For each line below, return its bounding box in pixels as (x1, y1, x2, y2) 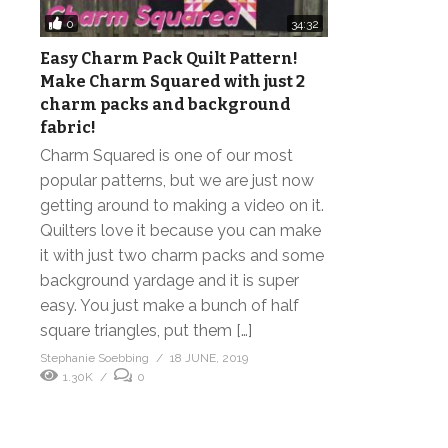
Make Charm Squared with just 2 (40, 72, 305, 92)
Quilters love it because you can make (40, 221, 321, 241)
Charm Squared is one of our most (40, 146, 293, 166)
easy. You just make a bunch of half (40, 296, 299, 316)
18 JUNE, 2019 (170, 351, 248, 366)
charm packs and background (40, 95, 291, 115)
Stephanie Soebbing (40, 351, 149, 366)
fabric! (40, 118, 96, 138)
